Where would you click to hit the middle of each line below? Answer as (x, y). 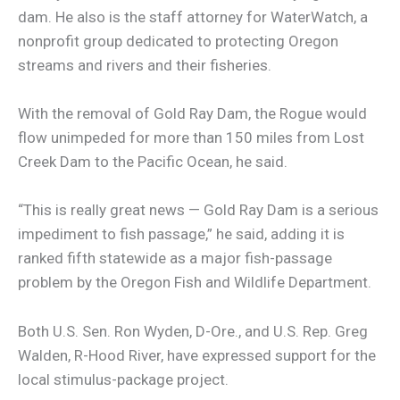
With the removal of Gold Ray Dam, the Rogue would (192, 114)
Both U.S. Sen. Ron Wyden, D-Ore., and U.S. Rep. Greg (193, 331)
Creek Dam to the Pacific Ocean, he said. (153, 162)
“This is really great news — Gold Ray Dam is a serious (198, 210)
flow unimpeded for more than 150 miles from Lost (191, 138)
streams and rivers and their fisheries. (145, 65)
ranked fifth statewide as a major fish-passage (175, 258)
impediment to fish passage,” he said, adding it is (181, 234)
